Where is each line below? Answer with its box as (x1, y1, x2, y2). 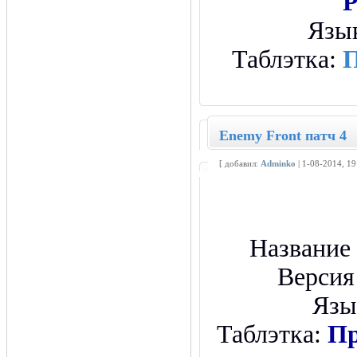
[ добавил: (219, 159, 261, 168)
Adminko (261, 159, 296, 168)
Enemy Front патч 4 (219, 127, 347, 143)
